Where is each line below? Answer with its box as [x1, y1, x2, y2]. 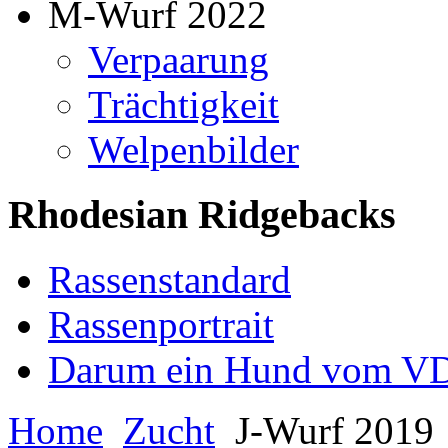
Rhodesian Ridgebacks [8, 192, 396, 238]
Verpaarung [88, 38, 269, 82]
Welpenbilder [88, 128, 299, 172]
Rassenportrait [48, 302, 274, 346]
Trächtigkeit [88, 83, 279, 127]
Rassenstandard [48, 257, 291, 301]
